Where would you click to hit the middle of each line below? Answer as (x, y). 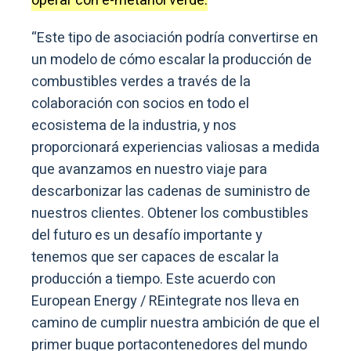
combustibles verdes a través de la (141, 82)
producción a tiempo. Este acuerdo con (154, 280)
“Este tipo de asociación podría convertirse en (175, 38)
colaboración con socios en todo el (140, 104)
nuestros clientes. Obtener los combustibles (170, 214)
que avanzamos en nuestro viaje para (149, 170)
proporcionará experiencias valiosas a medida (175, 148)
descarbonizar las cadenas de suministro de (171, 192)
